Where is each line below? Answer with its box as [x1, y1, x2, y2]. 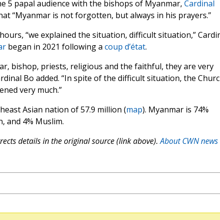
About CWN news [160, 136, 218, 147]
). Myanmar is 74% [142, 104, 209, 115]
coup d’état [104, 41, 145, 53]
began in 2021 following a [5, 41, 105, 53]
